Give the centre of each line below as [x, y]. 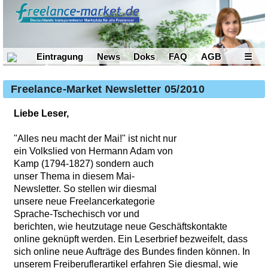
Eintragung [60, 56]
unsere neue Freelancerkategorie [84, 202]
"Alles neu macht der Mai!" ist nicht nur [95, 139]
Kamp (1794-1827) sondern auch [84, 164]
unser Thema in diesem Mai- [74, 176]
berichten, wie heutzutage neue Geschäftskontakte [121, 227]
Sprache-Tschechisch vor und [77, 214]
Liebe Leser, [41, 114]
